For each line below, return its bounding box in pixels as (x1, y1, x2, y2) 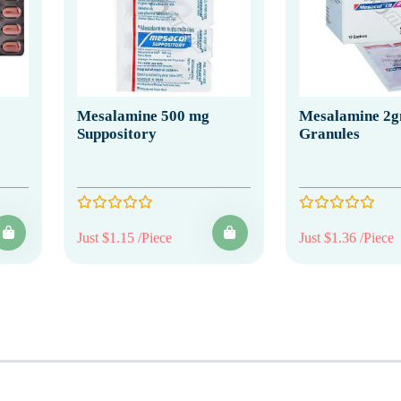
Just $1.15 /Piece (77, 229, 172, 245)
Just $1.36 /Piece (298, 229, 394, 245)
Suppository (77, 124, 157, 142)
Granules (298, 124, 360, 142)
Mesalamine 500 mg (77, 107, 209, 124)
